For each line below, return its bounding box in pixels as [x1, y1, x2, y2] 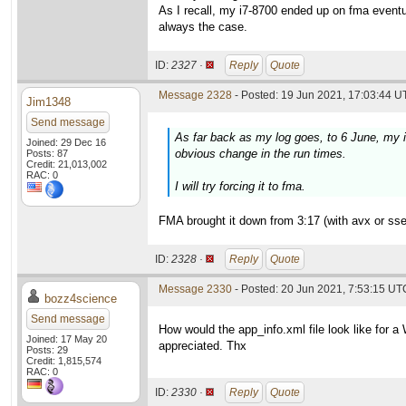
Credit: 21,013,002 [26, 159, 107, 169]
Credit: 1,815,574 [26, 355, 101, 366]
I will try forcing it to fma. [175, 179, 305, 193]
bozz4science [44, 292, 117, 305]
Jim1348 [26, 95, 71, 109]
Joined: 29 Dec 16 [26, 137, 106, 148]
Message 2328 [159, 89, 232, 101]
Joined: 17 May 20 [26, 333, 107, 344]
